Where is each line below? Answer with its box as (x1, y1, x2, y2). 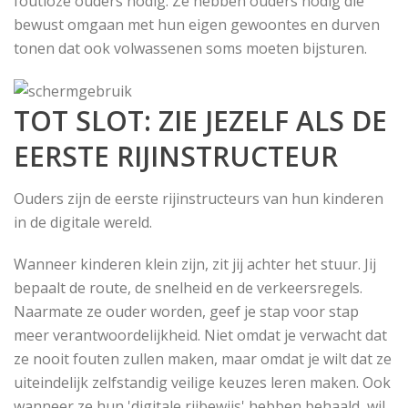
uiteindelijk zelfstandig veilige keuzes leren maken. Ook (14, 372, 391, 393)
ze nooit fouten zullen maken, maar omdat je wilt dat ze (14, 349, 392, 370)
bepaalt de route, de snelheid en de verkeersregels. (14, 278, 362, 299)
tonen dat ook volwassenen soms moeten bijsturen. (14, 37, 367, 58)
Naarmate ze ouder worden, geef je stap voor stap (14, 301, 359, 322)
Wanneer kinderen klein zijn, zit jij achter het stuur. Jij (14, 254, 376, 275)
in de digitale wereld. (14, 212, 152, 233)
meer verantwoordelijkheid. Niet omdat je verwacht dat (14, 325, 387, 346)
